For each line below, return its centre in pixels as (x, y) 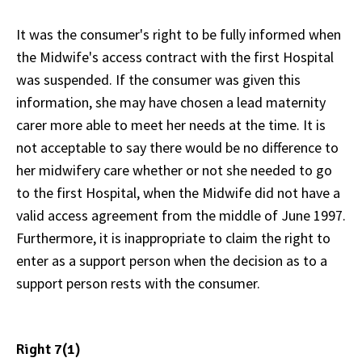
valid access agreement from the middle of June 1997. (181, 215)
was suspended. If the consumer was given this (158, 79)
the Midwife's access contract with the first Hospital (175, 57)
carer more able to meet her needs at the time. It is (171, 124)
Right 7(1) (48, 349)
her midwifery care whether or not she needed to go (174, 170)
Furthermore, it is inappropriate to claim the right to (173, 238)
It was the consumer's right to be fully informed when (179, 34)
